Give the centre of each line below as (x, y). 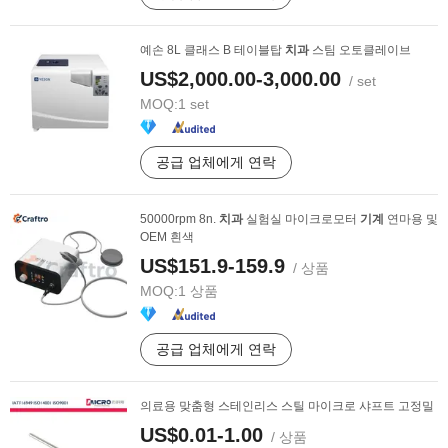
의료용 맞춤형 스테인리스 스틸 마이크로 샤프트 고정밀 (287, 406)
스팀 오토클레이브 (360, 50)
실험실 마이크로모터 (301, 219)
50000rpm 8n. (179, 219)
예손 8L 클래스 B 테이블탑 (212, 50)
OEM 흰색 (167, 237)
